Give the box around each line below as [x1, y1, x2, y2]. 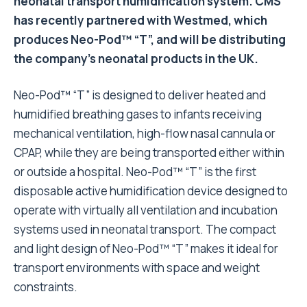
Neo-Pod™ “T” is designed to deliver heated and [14, 87, 266, 103]
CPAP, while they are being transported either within [14, 145, 284, 161]
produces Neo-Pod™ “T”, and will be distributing [14, 32, 286, 48]
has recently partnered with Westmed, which [14, 12, 267, 29]
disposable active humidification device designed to [14, 183, 288, 199]
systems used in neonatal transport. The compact [14, 221, 276, 238]
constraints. [14, 279, 77, 295]
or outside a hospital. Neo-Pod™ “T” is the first [14, 164, 256, 180]
